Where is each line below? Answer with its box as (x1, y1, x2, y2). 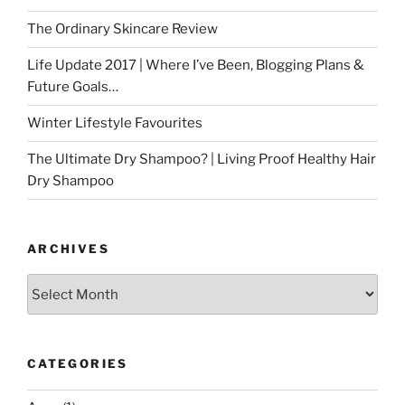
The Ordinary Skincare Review (27, 21, 218, 38)
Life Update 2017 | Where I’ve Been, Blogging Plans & (27, 57, 364, 74)
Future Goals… (27, 79, 118, 96)
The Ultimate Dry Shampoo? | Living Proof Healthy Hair (27, 151, 376, 168)
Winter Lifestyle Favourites (27, 115, 202, 132)
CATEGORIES (27, 356, 128, 372)
